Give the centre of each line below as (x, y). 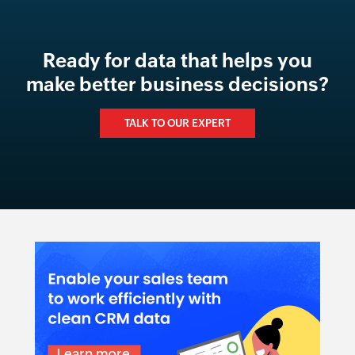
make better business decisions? (177, 84)
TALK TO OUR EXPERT (177, 123)
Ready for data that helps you (177, 60)
